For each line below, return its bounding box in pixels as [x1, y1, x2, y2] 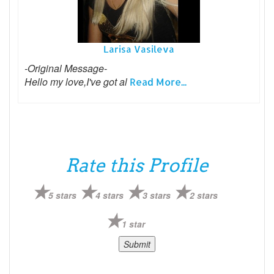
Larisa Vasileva [103, 43, 174, 55]
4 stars [95, 188, 124, 201]
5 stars [48, 188, 77, 201]
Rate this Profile [65, 154, 209, 176]
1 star [121, 217, 145, 230]
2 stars [190, 188, 218, 201]
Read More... [130, 75, 187, 88]
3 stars [143, 188, 171, 201]
